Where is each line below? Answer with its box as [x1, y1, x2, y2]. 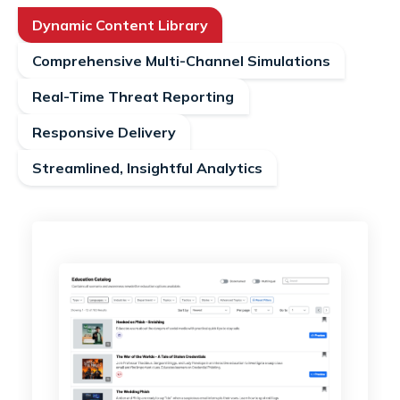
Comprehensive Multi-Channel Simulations [32, 51, 330, 70]
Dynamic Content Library [32, 15, 208, 34]
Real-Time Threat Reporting [32, 87, 235, 105]
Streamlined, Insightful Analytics [32, 158, 262, 177]
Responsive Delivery [32, 122, 176, 141]
